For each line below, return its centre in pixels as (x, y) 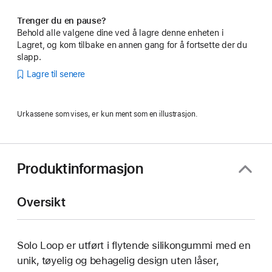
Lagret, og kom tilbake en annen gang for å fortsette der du (132, 45)
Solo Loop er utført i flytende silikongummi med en (134, 245)
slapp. (29, 57)
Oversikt (41, 202)
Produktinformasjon (80, 169)
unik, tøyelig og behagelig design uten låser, (118, 260)
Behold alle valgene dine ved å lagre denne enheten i (120, 32)
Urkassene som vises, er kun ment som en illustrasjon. (107, 114)
